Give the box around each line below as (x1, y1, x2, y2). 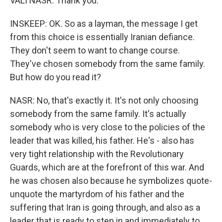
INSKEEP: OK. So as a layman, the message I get (10, 18, 198, 29)
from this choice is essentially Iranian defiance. (10, 32, 195, 42)
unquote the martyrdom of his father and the (10, 189, 184, 199)
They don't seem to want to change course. (10, 45, 180, 55)
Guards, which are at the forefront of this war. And (10, 162, 204, 172)
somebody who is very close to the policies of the (10, 122, 205, 132)
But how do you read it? (10, 72, 101, 82)
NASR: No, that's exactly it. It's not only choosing (10, 95, 198, 106)
